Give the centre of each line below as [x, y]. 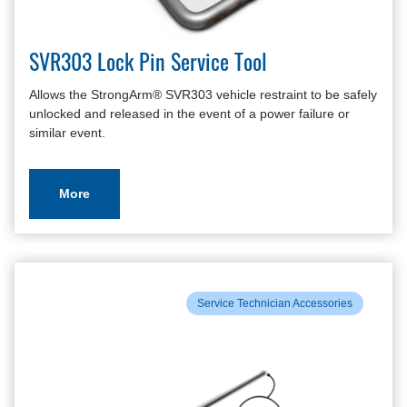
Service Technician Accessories [275, 303]
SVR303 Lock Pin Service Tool [148, 65]
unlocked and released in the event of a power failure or [189, 114]
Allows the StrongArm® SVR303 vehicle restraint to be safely [203, 94]
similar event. [67, 133]
